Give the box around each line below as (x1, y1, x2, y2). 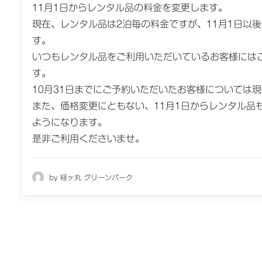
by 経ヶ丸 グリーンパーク (49, 173, 133, 181)
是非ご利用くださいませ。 (32, 134, 144, 143)
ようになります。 (32, 118, 107, 127)
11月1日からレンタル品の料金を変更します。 (32, 3, 227, 12)
